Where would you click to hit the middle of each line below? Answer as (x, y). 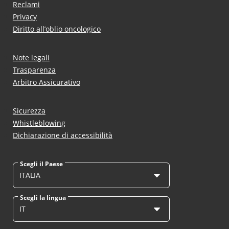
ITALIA (30, 175)
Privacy (25, 17)
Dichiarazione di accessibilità (62, 135)
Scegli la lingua (43, 198)
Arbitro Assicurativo (46, 82)
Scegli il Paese (41, 164)
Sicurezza (29, 111)
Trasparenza (34, 70)
